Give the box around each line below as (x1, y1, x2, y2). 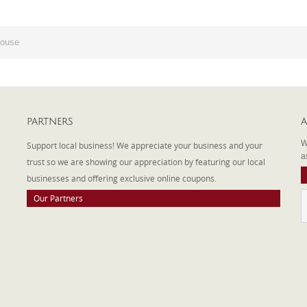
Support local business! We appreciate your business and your (27, 140, 262, 151)
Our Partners (34, 193, 83, 204)
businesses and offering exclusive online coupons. (27, 173, 221, 184)
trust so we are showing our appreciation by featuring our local (27, 156, 265, 167)
